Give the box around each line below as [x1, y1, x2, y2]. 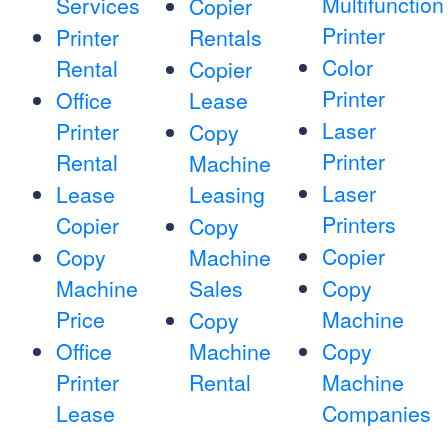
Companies [321, 398, 431, 429]
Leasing [188, 179, 265, 210]
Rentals [188, 22, 262, 53]
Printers [321, 209, 396, 240]
